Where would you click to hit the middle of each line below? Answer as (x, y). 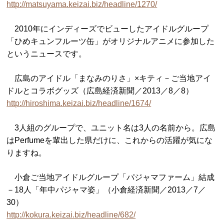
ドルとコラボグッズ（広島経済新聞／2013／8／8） (100, 91)
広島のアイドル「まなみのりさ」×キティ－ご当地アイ (109, 78)
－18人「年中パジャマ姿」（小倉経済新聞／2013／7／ (106, 190)
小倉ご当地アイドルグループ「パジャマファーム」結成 (111, 177)
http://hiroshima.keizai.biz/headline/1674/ (79, 103)
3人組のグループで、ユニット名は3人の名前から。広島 (111, 128)
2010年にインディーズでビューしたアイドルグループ (108, 29)
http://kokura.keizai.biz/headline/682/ (71, 215)
